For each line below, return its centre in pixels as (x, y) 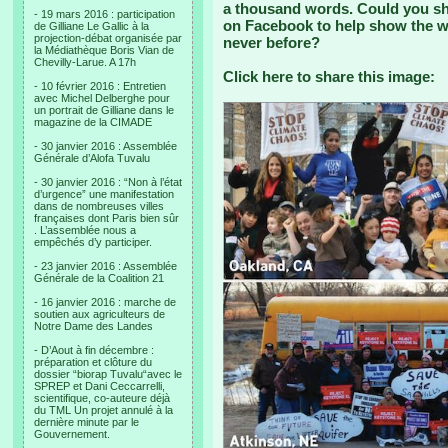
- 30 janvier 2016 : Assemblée (105, 146)
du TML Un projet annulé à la (103, 410)
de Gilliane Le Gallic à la (91, 26)
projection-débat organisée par (108, 38)
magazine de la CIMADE (93, 122)
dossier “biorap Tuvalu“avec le (108, 374)
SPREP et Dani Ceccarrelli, (99, 386)
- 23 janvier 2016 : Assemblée (105, 266)
